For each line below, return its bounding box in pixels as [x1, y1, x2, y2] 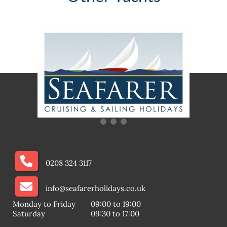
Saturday [13, 209, 45, 219]
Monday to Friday [13, 199, 75, 209]
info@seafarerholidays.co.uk [46, 183, 145, 194]
